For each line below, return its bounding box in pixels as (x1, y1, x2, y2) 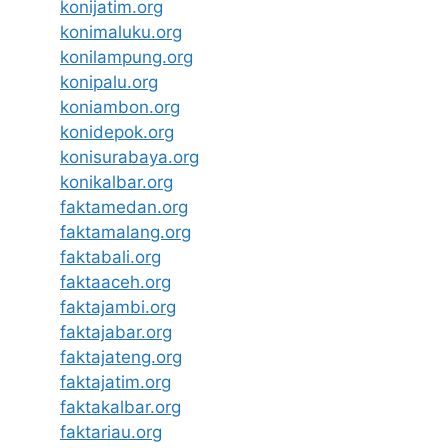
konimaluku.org (60, 21, 182, 42)
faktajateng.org (60, 346, 182, 367)
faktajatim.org (60, 371, 171, 392)
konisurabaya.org (60, 146, 199, 167)
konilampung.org (60, 46, 193, 67)
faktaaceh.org (60, 271, 171, 292)
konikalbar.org (60, 171, 173, 192)
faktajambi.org (60, 296, 176, 317)
